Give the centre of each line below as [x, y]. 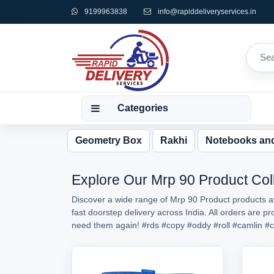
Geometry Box [109, 140]
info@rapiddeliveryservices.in [207, 12]
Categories [143, 108]
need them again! [107, 225]
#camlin [247, 225]
